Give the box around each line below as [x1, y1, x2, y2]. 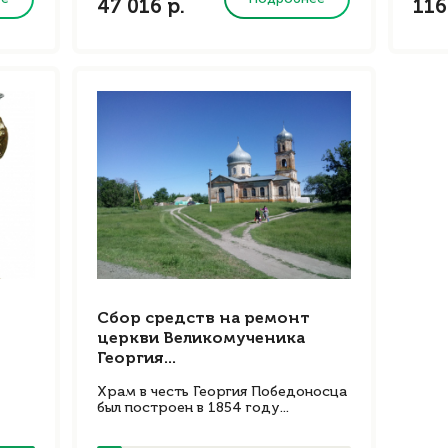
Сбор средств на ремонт [97, 311, 310, 327]
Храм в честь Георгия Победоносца [97, 385, 347, 399]
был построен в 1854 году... [97, 401, 289, 415]
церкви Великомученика [97, 331, 305, 347]
